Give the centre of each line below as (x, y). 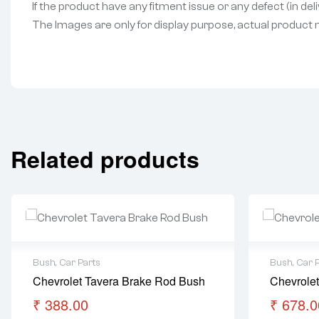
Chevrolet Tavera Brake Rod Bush (119, 281)
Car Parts (80, 263)
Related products (105, 159)
